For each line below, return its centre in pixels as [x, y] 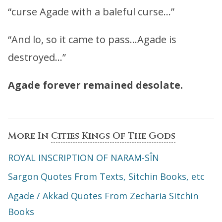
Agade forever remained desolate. [95, 85]
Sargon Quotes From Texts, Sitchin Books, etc [106, 177]
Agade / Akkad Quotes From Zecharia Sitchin [103, 195]
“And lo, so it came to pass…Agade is [92, 39]
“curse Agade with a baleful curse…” [91, 11]
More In [29, 136]
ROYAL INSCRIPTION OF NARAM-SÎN [83, 157]
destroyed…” [37, 57]
